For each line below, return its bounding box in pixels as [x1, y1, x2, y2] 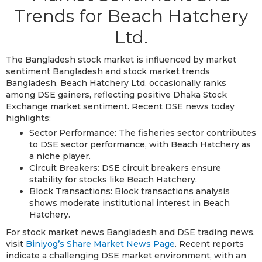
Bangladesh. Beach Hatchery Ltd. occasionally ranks [6, 77, 226, 88]
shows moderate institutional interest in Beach [29, 197, 230, 208]
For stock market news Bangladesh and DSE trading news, [6, 226, 255, 237]
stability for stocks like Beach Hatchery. [29, 174, 197, 185]
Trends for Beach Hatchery [14, 5, 248, 27]
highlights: [6, 112, 51, 123]
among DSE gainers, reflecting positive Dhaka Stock [6, 89, 227, 100]
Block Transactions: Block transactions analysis [29, 185, 230, 196]
